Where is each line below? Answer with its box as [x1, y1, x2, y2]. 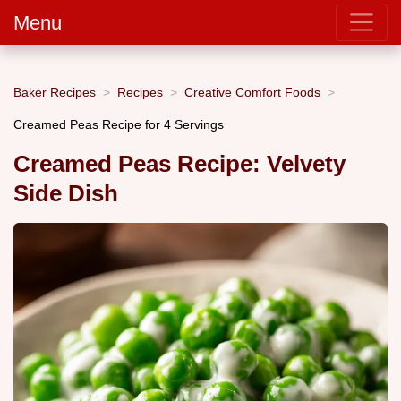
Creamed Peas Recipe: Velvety [13, 151, 346, 177]
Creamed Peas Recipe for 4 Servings [13, 116, 224, 132]
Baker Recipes [13, 84, 96, 99]
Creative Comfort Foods [184, 84, 320, 99]
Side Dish [13, 181, 118, 207]
